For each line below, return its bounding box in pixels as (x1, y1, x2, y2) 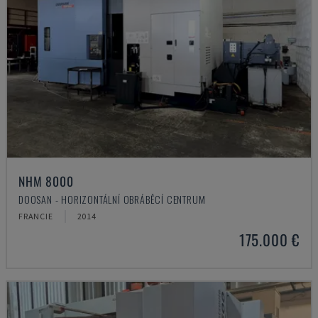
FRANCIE (18, 211, 53, 221)
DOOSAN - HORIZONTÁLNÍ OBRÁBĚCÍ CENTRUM (18, 192, 206, 207)
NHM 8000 (18, 172, 74, 190)
